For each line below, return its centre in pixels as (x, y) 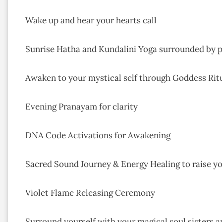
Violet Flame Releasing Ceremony (90, 193)
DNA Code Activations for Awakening (98, 136)
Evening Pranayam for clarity (82, 107)
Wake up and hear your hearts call (91, 21)
